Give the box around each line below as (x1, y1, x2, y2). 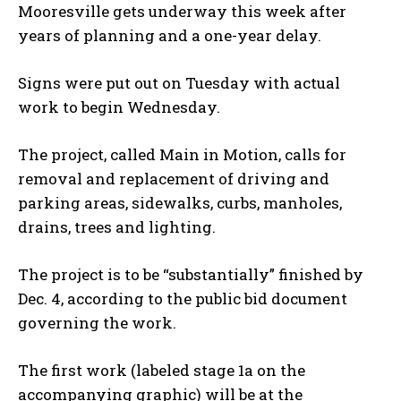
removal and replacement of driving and (18, 167, 329, 189)
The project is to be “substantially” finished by (18, 263, 363, 285)
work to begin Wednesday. (18, 96, 220, 117)
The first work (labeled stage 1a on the (18, 359, 305, 380)
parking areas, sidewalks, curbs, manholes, (18, 192, 342, 213)
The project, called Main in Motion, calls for (18, 143, 346, 165)
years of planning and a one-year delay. (18, 24, 321, 46)
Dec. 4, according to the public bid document (18, 287, 347, 309)
